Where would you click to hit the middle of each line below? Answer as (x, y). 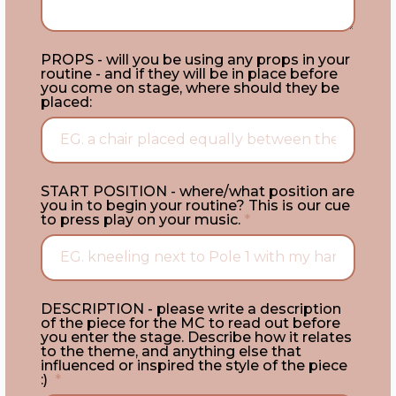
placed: (66, 102)
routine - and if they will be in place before (189, 74)
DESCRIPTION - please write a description (191, 309)
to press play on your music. (141, 220)
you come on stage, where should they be (190, 88)
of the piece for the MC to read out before (190, 323)
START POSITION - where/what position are (198, 191)
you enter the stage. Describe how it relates (196, 337)
